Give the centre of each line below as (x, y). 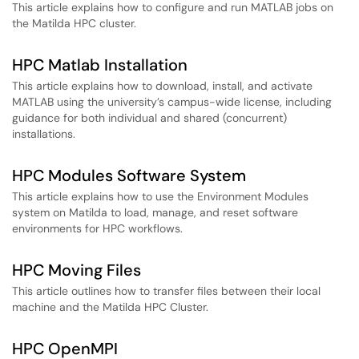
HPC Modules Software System (129, 175)
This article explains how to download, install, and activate (162, 86)
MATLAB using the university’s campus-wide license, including (172, 102)
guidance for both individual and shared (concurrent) (149, 118)
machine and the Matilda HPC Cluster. (110, 307)
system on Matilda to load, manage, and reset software (155, 212)
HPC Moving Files (77, 270)
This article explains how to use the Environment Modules (160, 196)
